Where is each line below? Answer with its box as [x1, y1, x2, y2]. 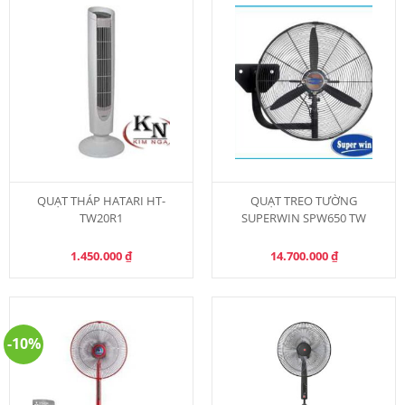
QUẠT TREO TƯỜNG [250, 193, 358, 210]
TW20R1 [79, 210, 123, 227]
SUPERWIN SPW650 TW [241, 210, 367, 227]
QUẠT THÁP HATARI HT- [36, 193, 165, 210]
